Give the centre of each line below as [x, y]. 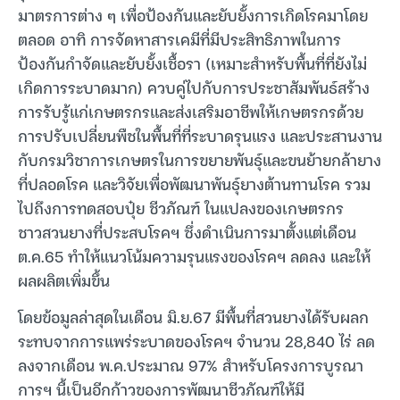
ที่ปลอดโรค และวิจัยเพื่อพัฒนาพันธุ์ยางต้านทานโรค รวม [194, 183]
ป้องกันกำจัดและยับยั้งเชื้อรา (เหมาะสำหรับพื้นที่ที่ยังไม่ [192, 62]
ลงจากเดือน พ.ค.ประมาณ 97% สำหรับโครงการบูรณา [191, 365]
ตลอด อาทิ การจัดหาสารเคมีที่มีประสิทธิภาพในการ [179, 38]
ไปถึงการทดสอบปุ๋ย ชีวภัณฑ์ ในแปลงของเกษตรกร [181, 207]
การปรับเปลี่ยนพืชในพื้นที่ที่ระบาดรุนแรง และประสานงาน [200, 135]
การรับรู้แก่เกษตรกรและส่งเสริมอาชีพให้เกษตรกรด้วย [191, 111]
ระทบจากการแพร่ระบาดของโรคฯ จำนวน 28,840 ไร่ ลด [196, 341]
